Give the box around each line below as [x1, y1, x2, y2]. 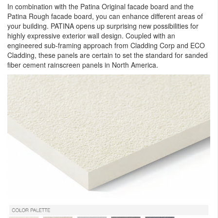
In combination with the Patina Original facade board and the [7, 1, 194, 11]
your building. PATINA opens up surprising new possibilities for [7, 21, 199, 31]
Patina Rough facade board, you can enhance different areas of [7, 11, 203, 21]
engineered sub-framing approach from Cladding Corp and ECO [7, 40, 205, 50]
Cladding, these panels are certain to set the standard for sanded [7, 50, 208, 60]
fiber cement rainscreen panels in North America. [7, 60, 158, 70]
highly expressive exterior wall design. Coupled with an [7, 31, 175, 40]
